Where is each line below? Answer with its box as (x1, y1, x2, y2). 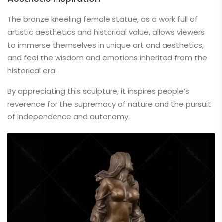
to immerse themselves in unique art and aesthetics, (7, 40, 204, 50)
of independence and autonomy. (7, 111, 130, 122)
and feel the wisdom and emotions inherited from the (7, 53, 207, 63)
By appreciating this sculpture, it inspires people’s (7, 86, 189, 96)
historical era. (7, 65, 56, 76)
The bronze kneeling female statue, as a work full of (7, 14, 198, 24)
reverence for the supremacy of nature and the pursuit (7, 99, 211, 109)
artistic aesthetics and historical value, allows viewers (7, 27, 205, 37)
